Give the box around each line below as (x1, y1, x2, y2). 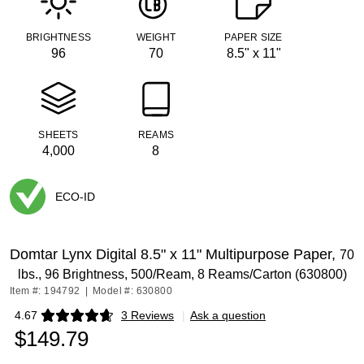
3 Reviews (121, 309, 174, 322)
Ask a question (190, 309, 266, 322)
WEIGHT (136, 32, 176, 43)
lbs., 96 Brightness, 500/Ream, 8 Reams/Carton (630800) (17, 267, 347, 281)
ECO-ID (55, 190, 95, 203)
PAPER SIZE (224, 32, 283, 43)
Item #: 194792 (10, 285, 80, 297)
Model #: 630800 (93, 285, 173, 297)
